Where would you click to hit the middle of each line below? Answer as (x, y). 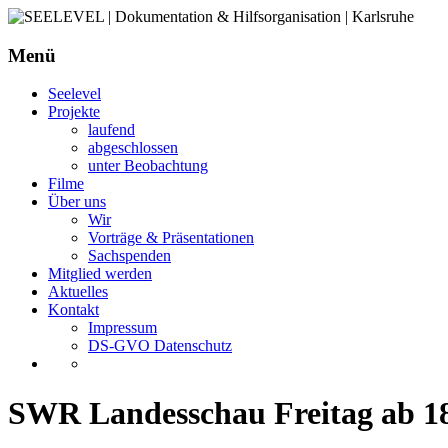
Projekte (74, 112)
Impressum (122, 328)
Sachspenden (129, 256)
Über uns (77, 202)
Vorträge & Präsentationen (171, 238)
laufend (111, 130)
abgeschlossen (133, 148)
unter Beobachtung (148, 166)
